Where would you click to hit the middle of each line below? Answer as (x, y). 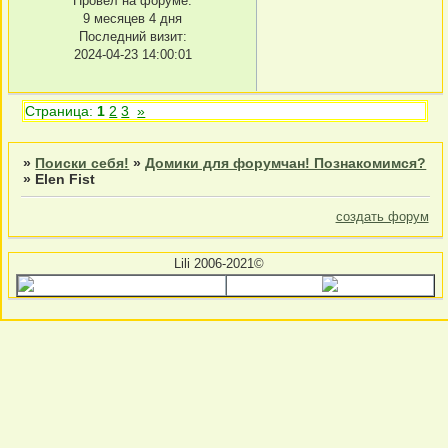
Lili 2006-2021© (218, 264)
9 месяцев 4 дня (132, 18)
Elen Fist (65, 178)
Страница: (61, 111)
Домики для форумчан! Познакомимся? (286, 162)
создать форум (382, 216)
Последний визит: (132, 36)
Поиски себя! (82, 162)
